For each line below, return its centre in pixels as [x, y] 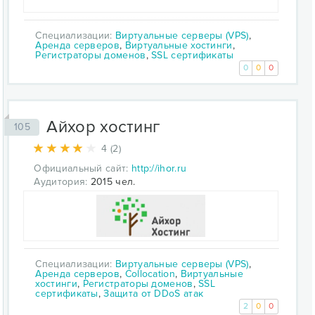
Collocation [150, 274]
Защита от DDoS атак [154, 293]
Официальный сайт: [81, 168]
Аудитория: [61, 181]
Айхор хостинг [103, 127]
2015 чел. [111, 181]
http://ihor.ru [159, 168]
